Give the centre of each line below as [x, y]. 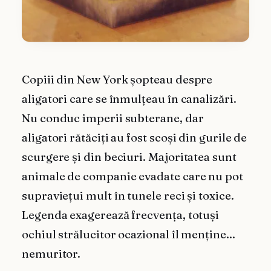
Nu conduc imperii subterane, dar [113, 119]
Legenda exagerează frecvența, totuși [121, 215]
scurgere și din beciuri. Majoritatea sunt [129, 157]
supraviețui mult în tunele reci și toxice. [128, 196]
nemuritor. [51, 254]
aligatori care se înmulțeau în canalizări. [129, 99]
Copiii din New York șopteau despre [117, 80]
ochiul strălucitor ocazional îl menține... [129, 235]
